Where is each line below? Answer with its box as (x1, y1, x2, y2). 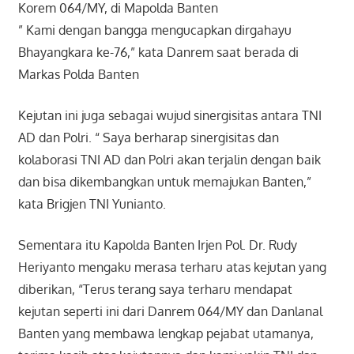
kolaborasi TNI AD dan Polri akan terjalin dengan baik (17, 152, 321, 168)
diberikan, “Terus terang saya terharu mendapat (17, 281, 292, 298)
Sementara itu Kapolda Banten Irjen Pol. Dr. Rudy (17, 237, 297, 254)
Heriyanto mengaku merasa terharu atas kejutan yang (17, 259, 326, 276)
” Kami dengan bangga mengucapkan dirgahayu (17, 22, 292, 39)
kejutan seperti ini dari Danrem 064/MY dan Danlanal (17, 303, 322, 320)
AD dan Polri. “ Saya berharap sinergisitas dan (17, 130, 279, 146)
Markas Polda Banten (17, 66, 139, 83)
